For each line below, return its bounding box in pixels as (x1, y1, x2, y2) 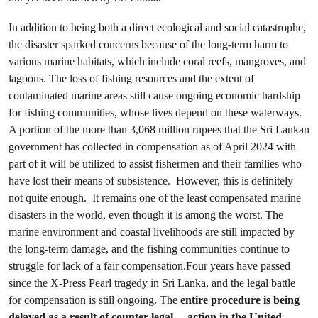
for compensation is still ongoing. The (9, 293, 180, 307)
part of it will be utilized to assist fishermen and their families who (9, 157, 302, 170)
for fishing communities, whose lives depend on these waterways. (9, 106, 302, 119)
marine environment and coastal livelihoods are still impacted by (9, 225, 295, 238)
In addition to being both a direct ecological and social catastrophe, (9, 21, 306, 34)
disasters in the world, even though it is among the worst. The (9, 208, 283, 221)
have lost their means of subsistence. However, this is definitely (9, 174, 293, 187)
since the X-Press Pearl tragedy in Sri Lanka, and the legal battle (9, 276, 295, 290)
